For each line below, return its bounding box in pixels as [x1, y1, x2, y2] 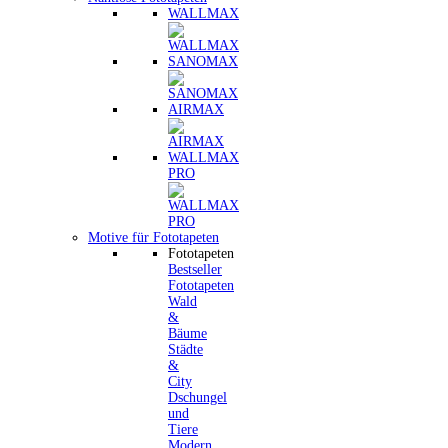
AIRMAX [168, 102, 224, 117]
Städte [168, 342, 203, 357]
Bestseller [168, 262, 222, 277]
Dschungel [168, 390, 227, 405]
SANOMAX [168, 54, 238, 69]
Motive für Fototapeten [88, 230, 219, 245]
